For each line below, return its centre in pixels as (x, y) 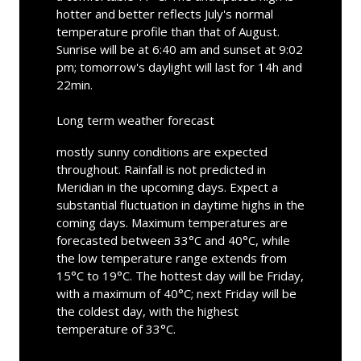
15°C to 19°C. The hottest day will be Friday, (180, 275)
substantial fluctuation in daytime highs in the (180, 204)
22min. (74, 84)
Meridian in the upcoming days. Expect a (167, 187)
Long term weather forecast (135, 120)
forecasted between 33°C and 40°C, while (173, 240)
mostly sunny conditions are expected (162, 151)
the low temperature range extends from (171, 257)
